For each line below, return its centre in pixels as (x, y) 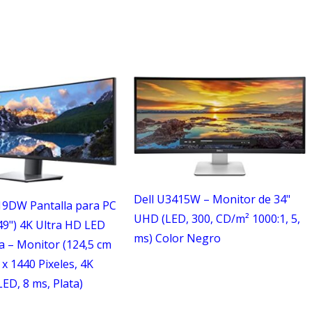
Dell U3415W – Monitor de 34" (212, 199)
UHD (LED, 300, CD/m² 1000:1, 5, (217, 218)
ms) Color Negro (177, 238)
